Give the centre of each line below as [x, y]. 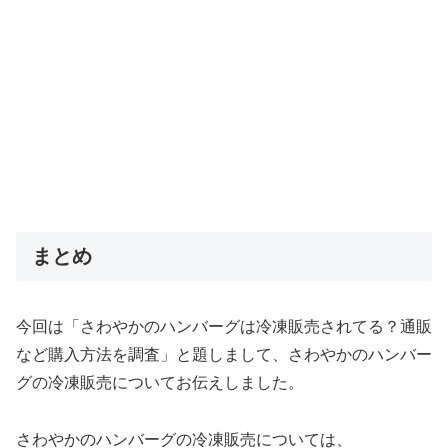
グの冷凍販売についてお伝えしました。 [160, 383]
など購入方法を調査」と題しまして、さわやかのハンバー [224, 355]
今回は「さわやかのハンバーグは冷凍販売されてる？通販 [224, 327]
